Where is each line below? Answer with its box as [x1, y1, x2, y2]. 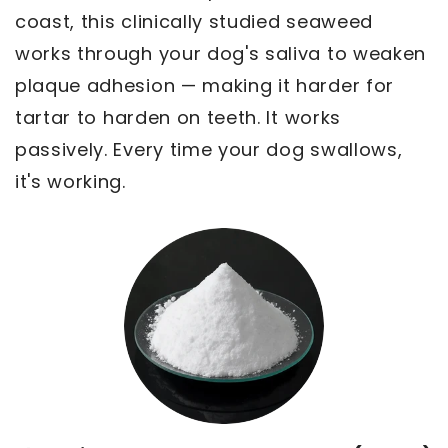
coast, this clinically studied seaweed [15, 9, 373, 35]
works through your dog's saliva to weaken [15, 41, 426, 67]
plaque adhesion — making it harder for [15, 73, 394, 99]
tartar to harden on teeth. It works [15, 105, 341, 131]
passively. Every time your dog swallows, [15, 137, 403, 163]
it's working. [15, 169, 126, 195]
